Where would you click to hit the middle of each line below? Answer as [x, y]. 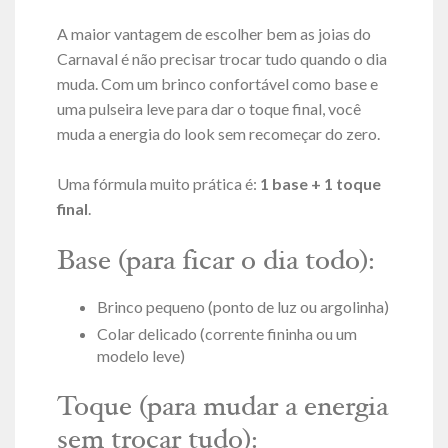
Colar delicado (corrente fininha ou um [226, 334]
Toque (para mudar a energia [222, 408]
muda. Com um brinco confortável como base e [217, 83]
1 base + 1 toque [320, 184]
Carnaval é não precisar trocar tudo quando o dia [221, 58]
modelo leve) [140, 356]
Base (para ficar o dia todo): [215, 263]
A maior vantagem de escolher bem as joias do [213, 33]
